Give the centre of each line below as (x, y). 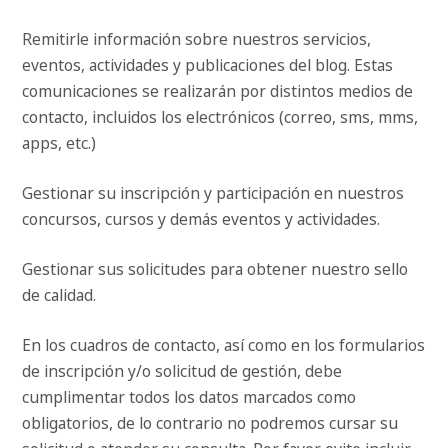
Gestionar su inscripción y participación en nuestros (213, 193)
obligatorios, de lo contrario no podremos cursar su (210, 423)
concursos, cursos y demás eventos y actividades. (201, 219)
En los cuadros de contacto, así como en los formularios (224, 345)
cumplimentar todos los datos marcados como (189, 397)
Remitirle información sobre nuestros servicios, (197, 39)
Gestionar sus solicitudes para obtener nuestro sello (215, 269)
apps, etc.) (59, 143)
